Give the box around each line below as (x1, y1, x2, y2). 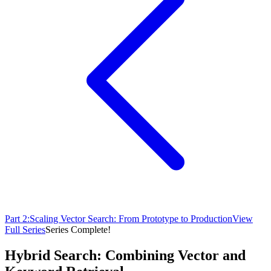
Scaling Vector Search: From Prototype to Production (30, 213, 232, 224)
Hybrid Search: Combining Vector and (5, 247, 246, 263)
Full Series (5, 224, 45, 235)
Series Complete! (45, 224, 111, 235)
